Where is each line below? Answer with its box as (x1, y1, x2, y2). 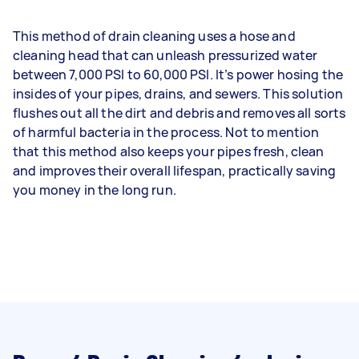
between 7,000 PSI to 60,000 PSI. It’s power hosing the (13, 65, 344, 83)
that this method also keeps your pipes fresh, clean (13, 142, 325, 160)
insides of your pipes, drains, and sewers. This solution (13, 84, 344, 103)
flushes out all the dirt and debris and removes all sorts (13, 103, 346, 122)
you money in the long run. (13, 180, 176, 199)
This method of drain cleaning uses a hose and (13, 26, 296, 45)
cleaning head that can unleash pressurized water (13, 46, 318, 64)
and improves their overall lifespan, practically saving (13, 161, 337, 179)
